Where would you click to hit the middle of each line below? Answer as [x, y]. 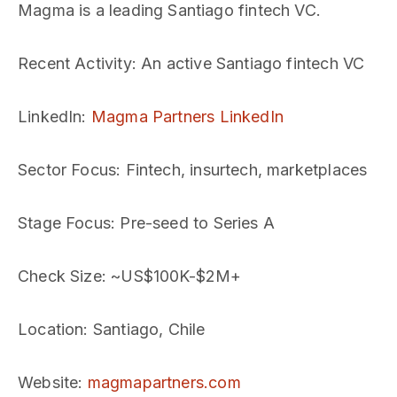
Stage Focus [64, 223]
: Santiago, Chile [144, 329]
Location [51, 329]
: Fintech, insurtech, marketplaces [242, 170]
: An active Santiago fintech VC [248, 63]
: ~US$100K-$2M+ [171, 276]
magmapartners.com [164, 382]
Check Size [60, 276]
